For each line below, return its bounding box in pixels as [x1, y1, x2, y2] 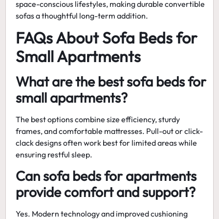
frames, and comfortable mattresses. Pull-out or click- [16, 126, 203, 136]
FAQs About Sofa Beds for [16, 28, 197, 48]
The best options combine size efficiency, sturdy [16, 114, 180, 125]
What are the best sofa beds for [16, 73, 207, 90]
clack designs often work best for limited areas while [16, 138, 197, 148]
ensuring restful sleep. [16, 150, 93, 160]
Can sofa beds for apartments [16, 167, 197, 184]
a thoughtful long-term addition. [34, 10, 149, 21]
